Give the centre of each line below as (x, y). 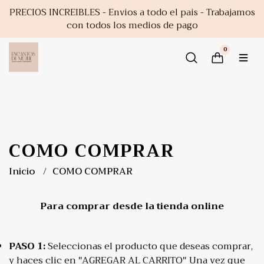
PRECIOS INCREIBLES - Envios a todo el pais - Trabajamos (132, 12)
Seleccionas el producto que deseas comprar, (149, 246)
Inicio (23, 171)
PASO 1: (27, 246)
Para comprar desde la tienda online (132, 206)
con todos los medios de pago (132, 25)
